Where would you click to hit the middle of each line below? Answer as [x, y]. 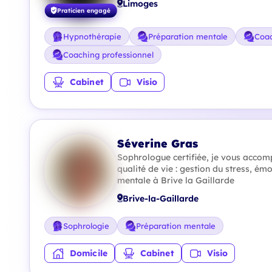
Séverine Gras [158, 143]
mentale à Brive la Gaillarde [176, 180]
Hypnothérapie [92, 36]
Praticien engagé [84, 10]
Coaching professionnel [108, 55]
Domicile [89, 253]
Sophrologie [86, 226]
